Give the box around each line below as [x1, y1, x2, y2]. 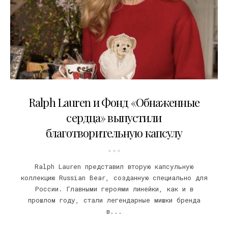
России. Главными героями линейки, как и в [35, 184, 193, 193]
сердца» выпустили [66, 109, 162, 125]
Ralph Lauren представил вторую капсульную [35, 162, 193, 170]
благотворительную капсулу [45, 125, 183, 140]
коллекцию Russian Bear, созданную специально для [20, 173, 208, 182]
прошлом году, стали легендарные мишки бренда [27, 195, 201, 204]
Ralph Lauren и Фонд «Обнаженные [28, 94, 199, 110]
